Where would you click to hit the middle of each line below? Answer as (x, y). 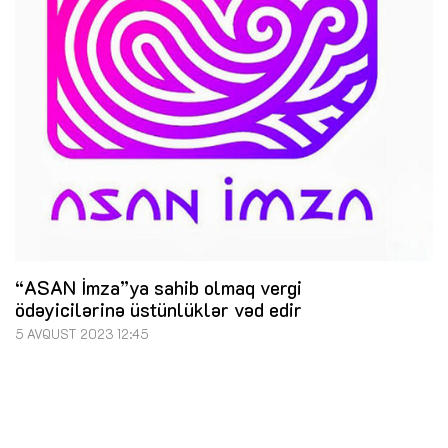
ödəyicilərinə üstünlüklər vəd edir (158, 310)
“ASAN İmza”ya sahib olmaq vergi (158, 288)
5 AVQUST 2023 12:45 (82, 334)
